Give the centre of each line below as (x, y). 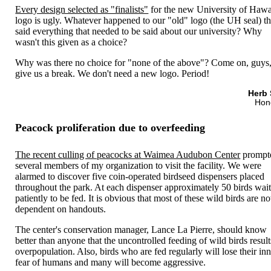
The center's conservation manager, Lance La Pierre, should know (141, 229)
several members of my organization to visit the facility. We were (139, 165)
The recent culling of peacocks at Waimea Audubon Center (128, 154)
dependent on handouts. (61, 209)
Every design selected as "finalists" (82, 9)
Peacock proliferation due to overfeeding (110, 128)
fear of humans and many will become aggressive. (111, 262)
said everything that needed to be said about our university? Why (139, 31)
